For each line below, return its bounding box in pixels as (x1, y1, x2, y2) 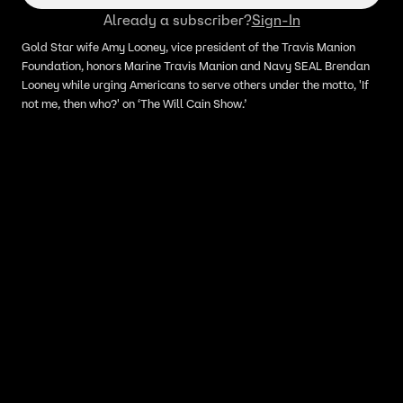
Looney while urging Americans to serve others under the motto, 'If (22, 77, 369, 93)
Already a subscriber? (103, 11, 252, 29)
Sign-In (251, 11, 300, 29)
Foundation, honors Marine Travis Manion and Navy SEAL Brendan (22, 58, 370, 74)
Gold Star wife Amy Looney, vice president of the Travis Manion (22, 40, 355, 55)
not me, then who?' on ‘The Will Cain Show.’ (22, 96, 246, 112)
